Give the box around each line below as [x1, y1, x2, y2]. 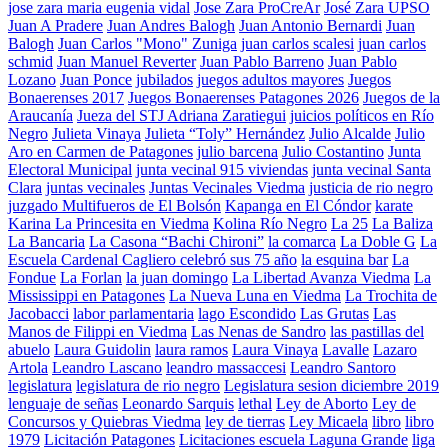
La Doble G [340, 232, 416, 250]
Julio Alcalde [309, 124, 391, 142]
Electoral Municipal [8, 160, 132, 178]
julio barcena [197, 142, 278, 160]
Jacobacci [8, 304, 69, 322]
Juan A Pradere [8, 16, 103, 34]
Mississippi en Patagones [8, 286, 165, 304]
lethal [238, 394, 272, 412]
